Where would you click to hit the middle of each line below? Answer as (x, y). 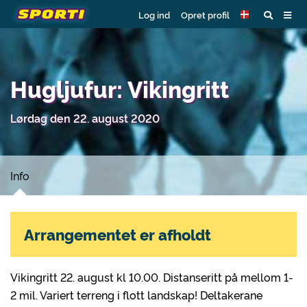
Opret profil (205, 14)
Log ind (154, 14)
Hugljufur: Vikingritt (120, 88)
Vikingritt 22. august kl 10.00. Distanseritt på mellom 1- (152, 277)
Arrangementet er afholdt (118, 234)
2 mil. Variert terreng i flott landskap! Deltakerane (136, 295)
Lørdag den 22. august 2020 (85, 118)
